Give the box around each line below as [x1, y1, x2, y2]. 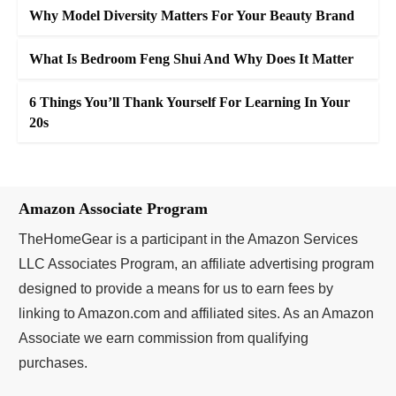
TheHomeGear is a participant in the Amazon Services [19, 232, 358, 247]
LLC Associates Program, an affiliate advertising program [19, 256, 374, 271]
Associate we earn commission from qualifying [19, 331, 308, 346]
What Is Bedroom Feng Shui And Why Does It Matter [29, 51, 354, 66]
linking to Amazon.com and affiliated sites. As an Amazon [19, 306, 374, 321]
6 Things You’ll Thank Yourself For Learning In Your [29, 95, 350, 110]
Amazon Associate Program [19, 200, 208, 217]
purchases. [19, 355, 88, 370]
